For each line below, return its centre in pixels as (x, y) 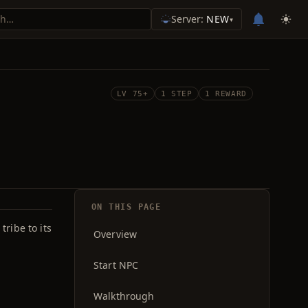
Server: (189, 19)
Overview (115, 234)
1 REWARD (225, 93)
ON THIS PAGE (126, 207)
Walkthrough (124, 296)
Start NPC (116, 265)
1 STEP (176, 93)
